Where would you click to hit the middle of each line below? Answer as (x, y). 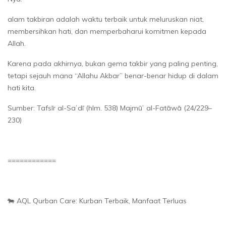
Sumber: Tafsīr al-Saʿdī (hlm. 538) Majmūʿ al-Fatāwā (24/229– (110, 108)
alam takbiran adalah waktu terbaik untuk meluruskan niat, (106, 19)
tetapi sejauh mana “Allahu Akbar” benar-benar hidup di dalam (113, 75)
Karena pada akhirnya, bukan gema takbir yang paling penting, (113, 63)
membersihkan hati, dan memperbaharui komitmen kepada (107, 31)
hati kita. (22, 88)
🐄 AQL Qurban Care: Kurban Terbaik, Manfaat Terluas (97, 201)
